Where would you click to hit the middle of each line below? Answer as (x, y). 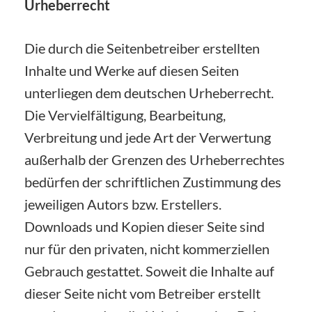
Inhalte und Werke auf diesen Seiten (132, 70)
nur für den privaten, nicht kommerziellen (147, 248)
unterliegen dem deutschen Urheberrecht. (149, 92)
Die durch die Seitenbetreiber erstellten (142, 48)
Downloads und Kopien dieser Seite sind (145, 226)
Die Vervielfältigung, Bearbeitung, (125, 115)
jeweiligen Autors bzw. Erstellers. (123, 204)
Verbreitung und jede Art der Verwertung (148, 137)
